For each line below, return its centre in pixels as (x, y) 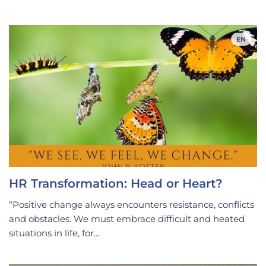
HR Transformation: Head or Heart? (116, 183)
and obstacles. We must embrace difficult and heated (127, 218)
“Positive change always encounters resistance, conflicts (132, 204)
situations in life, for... (54, 233)
